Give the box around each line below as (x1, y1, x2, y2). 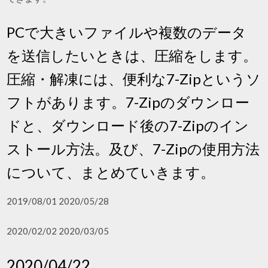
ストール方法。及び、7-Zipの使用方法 (7, 139, 260, 157)
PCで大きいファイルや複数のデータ (7, 23, 247, 41)
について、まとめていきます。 (7, 163, 215, 181)
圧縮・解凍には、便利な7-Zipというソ (7, 69, 261, 87)
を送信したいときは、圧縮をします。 (7, 46, 258, 64)
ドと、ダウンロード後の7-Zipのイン (7, 116, 249, 134)
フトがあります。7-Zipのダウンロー (7, 93, 250, 111)
